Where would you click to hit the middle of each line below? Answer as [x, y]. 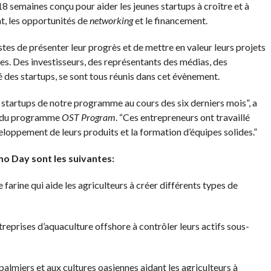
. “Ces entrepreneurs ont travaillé [182, 117]
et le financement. [171, 20]
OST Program [88, 117]
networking [112, 20]
